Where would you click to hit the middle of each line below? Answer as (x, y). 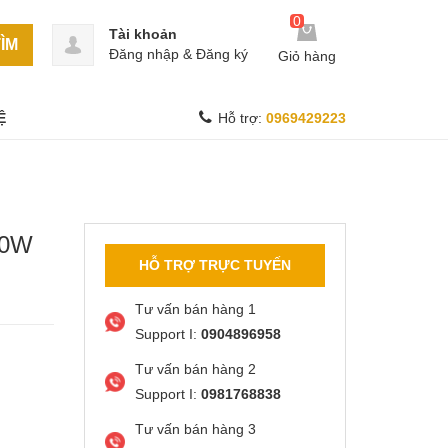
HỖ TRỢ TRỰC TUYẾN (214, 265)
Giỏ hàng (307, 56)
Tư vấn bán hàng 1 (195, 309)
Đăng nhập (144, 54)
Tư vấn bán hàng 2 (195, 369)
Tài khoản (143, 34)
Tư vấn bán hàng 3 (195, 429)
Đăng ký (222, 54)
